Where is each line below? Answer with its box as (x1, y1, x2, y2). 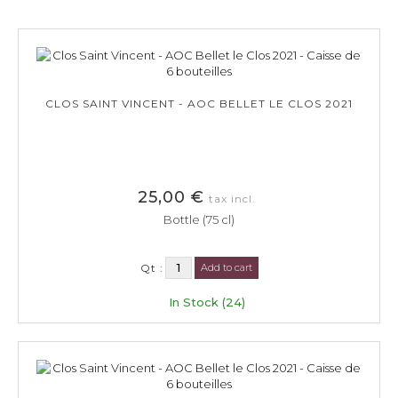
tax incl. (209, 191, 256, 205)
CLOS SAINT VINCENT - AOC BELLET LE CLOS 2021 (45, 96, 353, 110)
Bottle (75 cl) (163, 211, 235, 227)
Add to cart (200, 260, 252, 274)
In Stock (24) (168, 294, 245, 309)
